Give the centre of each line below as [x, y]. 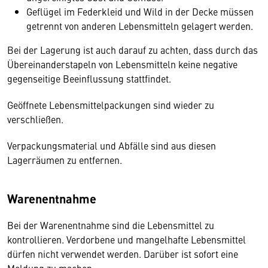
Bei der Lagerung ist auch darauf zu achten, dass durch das [133, 50]
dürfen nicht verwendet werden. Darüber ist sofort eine [123, 254]
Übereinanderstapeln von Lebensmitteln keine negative [122, 64]
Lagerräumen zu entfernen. [66, 160]
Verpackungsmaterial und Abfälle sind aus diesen [112, 145]
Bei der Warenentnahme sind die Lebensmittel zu [111, 225]
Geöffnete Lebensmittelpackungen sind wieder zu [111, 105]
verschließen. [36, 119]
